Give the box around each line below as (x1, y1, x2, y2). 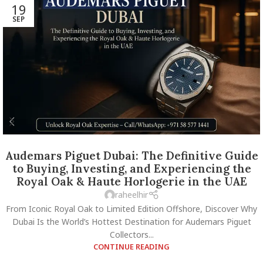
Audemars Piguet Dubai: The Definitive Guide (5, 149, 258, 163)
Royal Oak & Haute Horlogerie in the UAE (16, 174, 247, 189)
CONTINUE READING (93, 241, 170, 252)
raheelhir (114, 189, 148, 201)
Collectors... (109, 228, 154, 240)
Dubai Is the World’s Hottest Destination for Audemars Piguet (12, 215, 251, 227)
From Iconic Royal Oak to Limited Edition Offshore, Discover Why (6, 203, 257, 214)
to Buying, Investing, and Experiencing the (12, 161, 251, 176)
